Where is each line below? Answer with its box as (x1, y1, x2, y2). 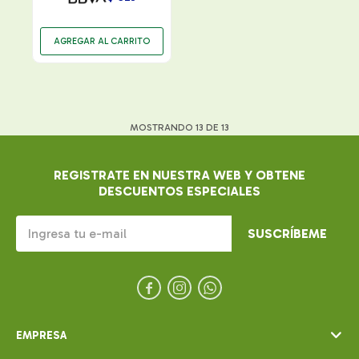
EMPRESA (16, 328, 67, 342)
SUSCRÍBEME (248, 225, 327, 241)
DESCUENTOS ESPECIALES (99, 183, 260, 199)
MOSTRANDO (130, 121, 196, 133)
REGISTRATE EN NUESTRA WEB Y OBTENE (54, 167, 305, 183)
